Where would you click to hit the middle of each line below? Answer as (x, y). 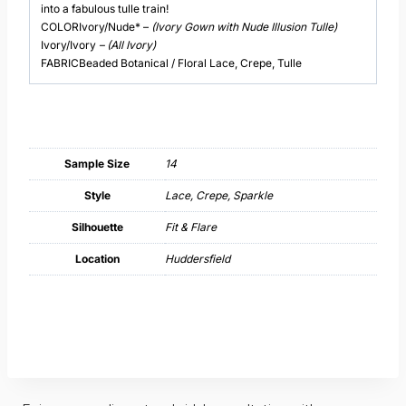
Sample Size (97, 164)
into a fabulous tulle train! (105, 9)
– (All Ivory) (126, 45)
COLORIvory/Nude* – (95, 27)
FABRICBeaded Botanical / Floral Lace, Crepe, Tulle (171, 63)
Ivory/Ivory (68, 45)
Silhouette (97, 227)
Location (97, 259)
